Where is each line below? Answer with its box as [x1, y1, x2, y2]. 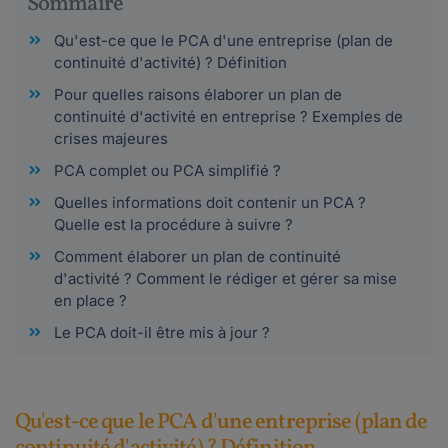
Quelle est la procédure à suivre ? [54, 214, 293, 234]
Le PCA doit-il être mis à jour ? [54, 322, 270, 342]
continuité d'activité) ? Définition [54, 52, 291, 72]
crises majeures [54, 128, 168, 148]
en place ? [54, 290, 127, 310]
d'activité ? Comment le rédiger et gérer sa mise [54, 268, 397, 288]
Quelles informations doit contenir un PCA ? [54, 192, 366, 212]
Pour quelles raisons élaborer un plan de [54, 84, 342, 104]
